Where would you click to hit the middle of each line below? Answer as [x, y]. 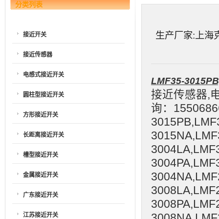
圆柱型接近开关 [44, 95]
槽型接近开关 [41, 155]
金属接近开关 [41, 175]
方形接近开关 [41, 115]
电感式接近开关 [44, 75]
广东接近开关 [41, 195]
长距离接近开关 [44, 135]
